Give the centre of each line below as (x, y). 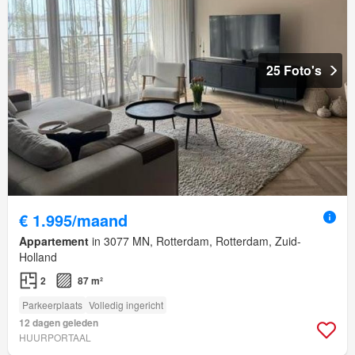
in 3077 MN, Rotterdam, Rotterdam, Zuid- (195, 240)
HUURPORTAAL (55, 337)
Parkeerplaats (52, 304)
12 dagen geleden (59, 322)
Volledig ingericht (126, 304)
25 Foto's (294, 70)
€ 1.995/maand (73, 219)
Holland (38, 256)
